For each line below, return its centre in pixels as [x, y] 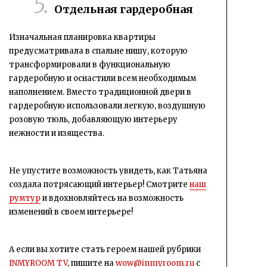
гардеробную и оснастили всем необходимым [103, 78]
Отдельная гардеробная [123, 9]
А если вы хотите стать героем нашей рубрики [105, 249]
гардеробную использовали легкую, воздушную [107, 105]
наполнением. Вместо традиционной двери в [100, 92]
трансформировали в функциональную [90, 64]
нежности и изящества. [57, 133]
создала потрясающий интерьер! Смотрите [99, 184]
